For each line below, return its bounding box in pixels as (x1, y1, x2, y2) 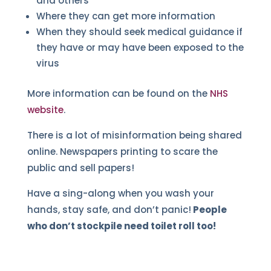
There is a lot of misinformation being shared (27, 128, 242, 142)
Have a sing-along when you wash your (27, 186, 214, 200)
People (191, 203, 227, 216)
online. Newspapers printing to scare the (27, 145, 218, 158)
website (27, 103, 64, 116)
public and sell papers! (27, 161, 134, 174)
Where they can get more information (36, 9, 215, 22)
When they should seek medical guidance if (36, 25, 243, 38)
